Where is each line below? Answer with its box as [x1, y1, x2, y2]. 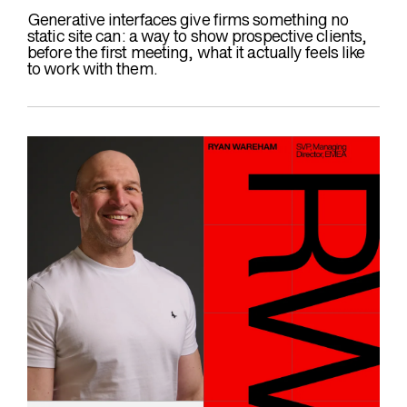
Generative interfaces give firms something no [27, 9, 349, 31]
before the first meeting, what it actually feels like [27, 42, 365, 64]
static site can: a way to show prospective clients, [27, 25, 367, 47]
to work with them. [27, 58, 157, 80]
